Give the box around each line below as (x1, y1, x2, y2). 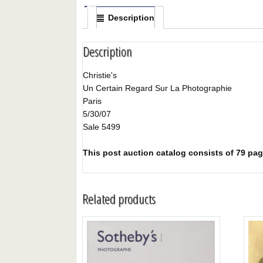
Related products (82, 189, 156, 208)
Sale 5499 (83, 122, 121, 132)
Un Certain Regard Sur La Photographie (83, 83, 232, 93)
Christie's (83, 70, 117, 80)
